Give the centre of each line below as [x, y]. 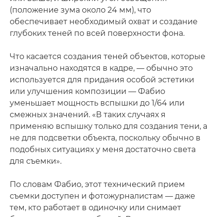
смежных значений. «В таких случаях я [88, 114]
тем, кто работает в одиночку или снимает [95, 207]
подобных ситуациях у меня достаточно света [103, 149]
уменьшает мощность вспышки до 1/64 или [97, 103]
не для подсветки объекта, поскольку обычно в [105, 138]
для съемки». [36, 161]
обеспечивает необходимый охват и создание [104, 21]
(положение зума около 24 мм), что [80, 10]
